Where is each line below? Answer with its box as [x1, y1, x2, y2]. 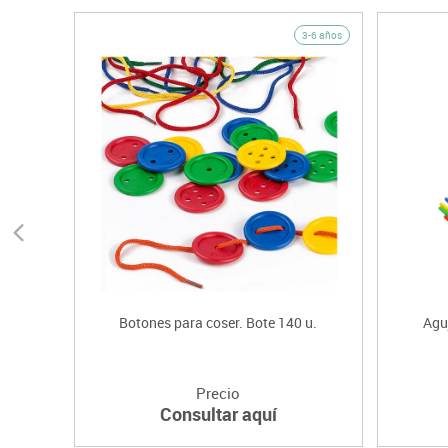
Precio [196, 383, 241, 404]
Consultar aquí [159, 402, 277, 427]
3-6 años [301, 27, 342, 42]
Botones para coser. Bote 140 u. [119, 313, 318, 333]
